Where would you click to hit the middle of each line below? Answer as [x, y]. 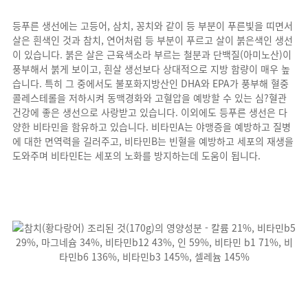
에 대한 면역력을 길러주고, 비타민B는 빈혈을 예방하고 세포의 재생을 [153, 141]
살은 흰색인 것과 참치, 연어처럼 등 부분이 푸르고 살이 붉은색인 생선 [153, 40]
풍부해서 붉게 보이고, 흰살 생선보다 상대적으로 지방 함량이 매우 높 [151, 69]
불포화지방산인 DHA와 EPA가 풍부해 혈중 [202, 83]
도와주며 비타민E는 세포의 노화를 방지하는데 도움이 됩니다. [136, 155]
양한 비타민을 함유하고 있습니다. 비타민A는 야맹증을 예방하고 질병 [152, 126]
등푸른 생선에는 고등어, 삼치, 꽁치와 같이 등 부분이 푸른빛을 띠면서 [153, 25]
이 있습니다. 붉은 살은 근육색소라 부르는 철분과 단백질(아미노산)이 [152, 54]
